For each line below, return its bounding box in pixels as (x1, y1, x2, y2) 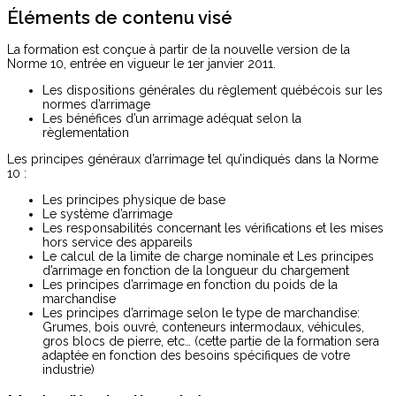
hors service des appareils (42, 235, 193, 250)
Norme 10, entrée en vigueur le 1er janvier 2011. (7, 57, 276, 72)
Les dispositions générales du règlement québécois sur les (42, 83, 383, 98)
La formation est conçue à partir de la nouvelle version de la (7, 42, 350, 57)
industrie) (42, 362, 95, 377)
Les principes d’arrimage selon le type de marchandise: (42, 306, 360, 321)
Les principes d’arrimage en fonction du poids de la (42, 278, 338, 293)
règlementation (42, 126, 129, 141)
